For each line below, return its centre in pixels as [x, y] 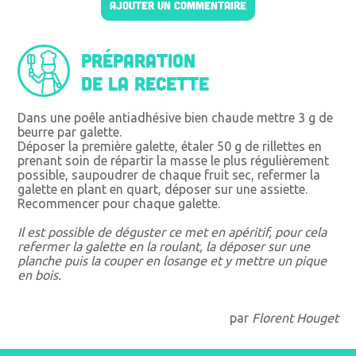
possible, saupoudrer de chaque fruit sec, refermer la [169, 174]
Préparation [139, 60]
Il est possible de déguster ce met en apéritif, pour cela [172, 232]
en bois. [40, 275]
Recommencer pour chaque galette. [119, 203]
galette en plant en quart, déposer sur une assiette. [163, 189]
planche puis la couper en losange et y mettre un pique [172, 260]
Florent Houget [295, 317]
